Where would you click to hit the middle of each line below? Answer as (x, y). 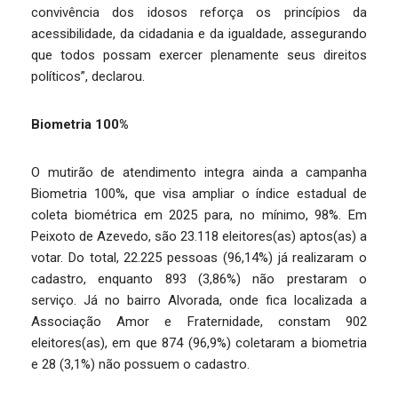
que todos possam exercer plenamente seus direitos (199, 56)
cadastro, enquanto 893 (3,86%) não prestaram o (199, 279)
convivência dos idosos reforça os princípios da (199, 13)
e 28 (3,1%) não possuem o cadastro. (142, 365)
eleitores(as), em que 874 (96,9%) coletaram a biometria (199, 343)
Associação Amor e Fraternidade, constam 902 (199, 322)
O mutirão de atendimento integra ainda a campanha (199, 173)
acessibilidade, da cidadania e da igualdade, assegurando (199, 34)
